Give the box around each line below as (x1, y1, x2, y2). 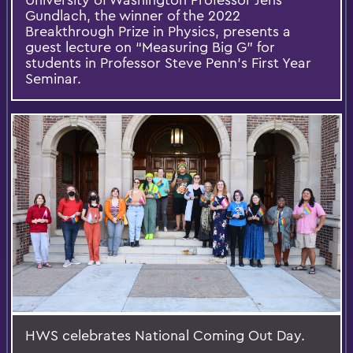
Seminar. (25, 69, 81, 87)
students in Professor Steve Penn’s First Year (25, 53, 311, 72)
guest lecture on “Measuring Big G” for (25, 37, 275, 56)
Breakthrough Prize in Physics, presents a (25, 21, 291, 40)
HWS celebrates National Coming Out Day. (25, 325, 305, 344)
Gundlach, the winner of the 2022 (25, 6, 240, 24)
